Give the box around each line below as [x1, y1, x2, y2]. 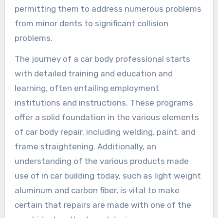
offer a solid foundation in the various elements [14, 112, 199, 123]
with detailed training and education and [14, 69, 173, 79]
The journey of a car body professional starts [14, 54, 190, 64]
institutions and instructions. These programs [14, 98, 193, 108]
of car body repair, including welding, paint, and [14, 127, 196, 137]
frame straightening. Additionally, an [14, 142, 156, 152]
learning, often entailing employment [14, 83, 159, 93]
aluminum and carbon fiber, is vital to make [14, 185, 180, 196]
